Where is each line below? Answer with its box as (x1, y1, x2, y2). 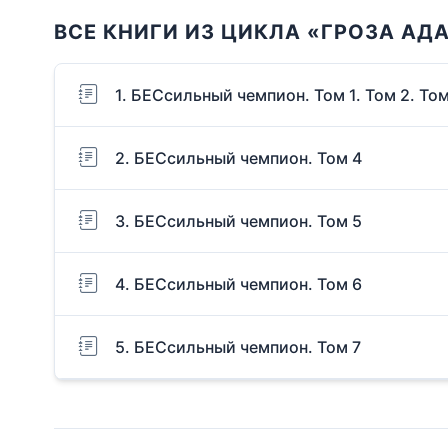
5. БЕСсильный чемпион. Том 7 (115, 336, 361, 357)
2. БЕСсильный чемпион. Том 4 (115, 147, 362, 168)
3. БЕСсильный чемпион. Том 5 (115, 210, 362, 231)
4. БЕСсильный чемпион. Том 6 (115, 273, 362, 294)
